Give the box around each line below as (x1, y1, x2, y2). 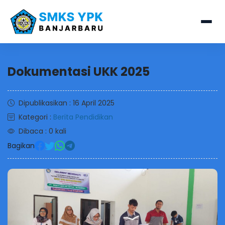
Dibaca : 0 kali (19, 126, 66, 136)
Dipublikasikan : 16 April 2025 (19, 98, 115, 108)
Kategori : (19, 112, 53, 122)
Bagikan (8, 140, 35, 151)
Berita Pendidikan (53, 112, 113, 122)
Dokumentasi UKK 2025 (8, 63, 150, 80)
